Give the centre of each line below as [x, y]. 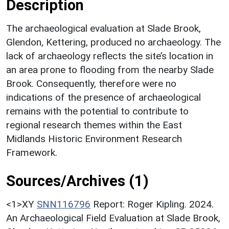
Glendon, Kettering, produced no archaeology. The [113, 42]
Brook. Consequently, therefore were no [91, 83]
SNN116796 [64, 204]
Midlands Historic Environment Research [94, 139]
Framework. [32, 152]
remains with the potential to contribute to [97, 111]
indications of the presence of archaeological [104, 97]
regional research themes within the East [94, 125]
